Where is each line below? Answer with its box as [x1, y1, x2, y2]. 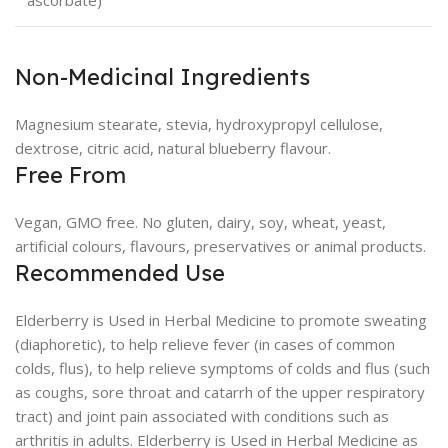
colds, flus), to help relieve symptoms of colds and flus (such [15, 358, 430, 378]
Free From [15, 161, 126, 189]
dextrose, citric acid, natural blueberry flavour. [15, 138, 331, 158]
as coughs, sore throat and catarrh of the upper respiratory [15, 382, 425, 402]
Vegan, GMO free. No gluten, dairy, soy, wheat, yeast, [15, 212, 386, 232]
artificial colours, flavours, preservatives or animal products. [15, 236, 426, 256]
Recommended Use [15, 259, 225, 287]
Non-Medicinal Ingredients [15, 63, 310, 91]
